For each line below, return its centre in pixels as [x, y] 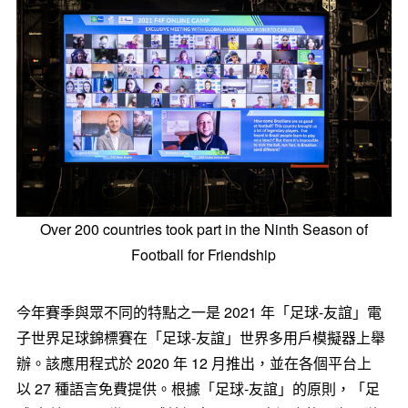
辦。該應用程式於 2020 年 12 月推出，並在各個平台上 [194, 362]
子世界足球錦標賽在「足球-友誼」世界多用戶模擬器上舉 [200, 337]
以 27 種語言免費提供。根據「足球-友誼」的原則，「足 [198, 388]
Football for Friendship [204, 254]
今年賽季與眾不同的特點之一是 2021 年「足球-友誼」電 [199, 311]
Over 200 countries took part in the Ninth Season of [204, 229]
